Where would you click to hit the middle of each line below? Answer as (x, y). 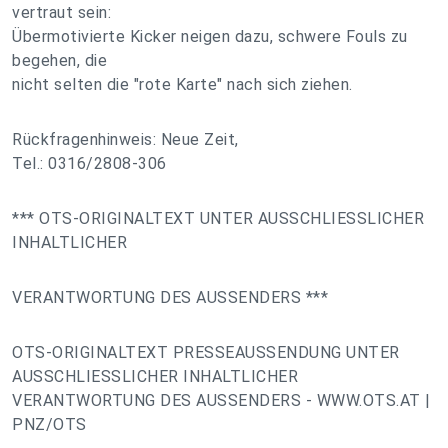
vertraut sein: (61, 12)
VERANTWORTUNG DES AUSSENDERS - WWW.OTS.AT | (221, 400)
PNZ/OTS (49, 424)
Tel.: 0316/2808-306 (89, 163)
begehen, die (59, 60)
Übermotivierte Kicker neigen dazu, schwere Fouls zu (210, 36)
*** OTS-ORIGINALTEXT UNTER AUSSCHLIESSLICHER (218, 218)
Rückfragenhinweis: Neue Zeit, (125, 139)
